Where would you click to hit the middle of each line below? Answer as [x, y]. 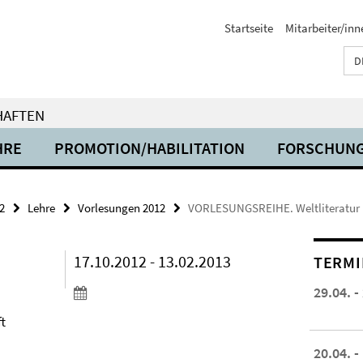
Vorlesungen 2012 [122, 208]
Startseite [249, 28]
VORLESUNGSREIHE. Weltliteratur [274, 208]
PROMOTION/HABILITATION [149, 148]
